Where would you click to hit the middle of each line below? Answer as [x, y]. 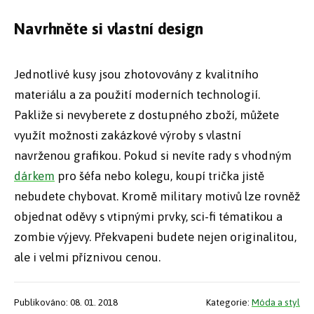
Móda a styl [276, 302]
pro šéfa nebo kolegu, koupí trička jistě [159, 176]
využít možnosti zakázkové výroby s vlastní [128, 135]
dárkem [34, 176]
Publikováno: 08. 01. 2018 [66, 302]
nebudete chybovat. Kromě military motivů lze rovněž [157, 196]
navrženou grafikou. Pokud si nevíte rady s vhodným [153, 155]
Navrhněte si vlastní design [109, 28]
